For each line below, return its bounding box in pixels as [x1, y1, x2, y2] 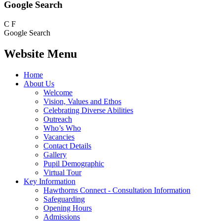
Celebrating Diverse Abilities [43, 106, 133, 114]
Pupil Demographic [43, 159, 104, 168]
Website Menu [4, 47, 77, 60]
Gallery [43, 150, 67, 159]
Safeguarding [43, 194, 85, 203]
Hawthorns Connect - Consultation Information [43, 185, 190, 194]
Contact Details [43, 141, 91, 150]
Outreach [43, 114, 72, 123]
